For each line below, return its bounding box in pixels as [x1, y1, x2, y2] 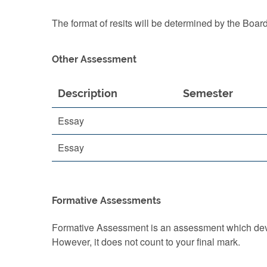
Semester [183, 87, 233, 100]
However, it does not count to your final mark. [52, 235, 240, 249]
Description [58, 87, 117, 100]
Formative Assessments [52, 195, 161, 206]
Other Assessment [52, 54, 136, 65]
